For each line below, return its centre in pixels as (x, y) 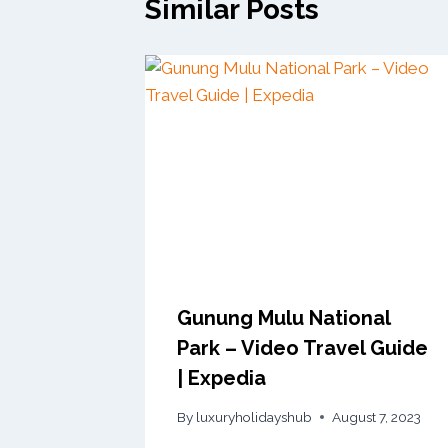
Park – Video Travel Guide (302, 348)
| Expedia (221, 378)
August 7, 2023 (377, 416)
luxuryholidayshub (254, 416)
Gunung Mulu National (283, 318)
